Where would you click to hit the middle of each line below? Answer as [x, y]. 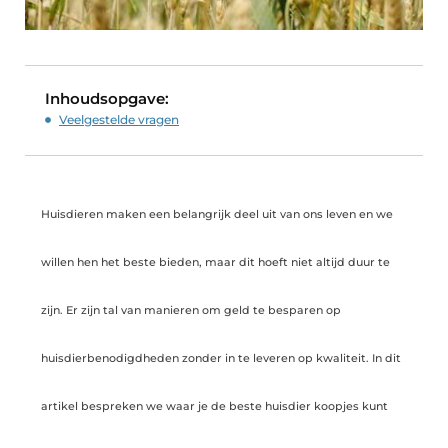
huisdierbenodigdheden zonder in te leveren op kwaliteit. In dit [221, 358]
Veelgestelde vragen [119, 120]
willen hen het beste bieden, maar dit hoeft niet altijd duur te [215, 262]
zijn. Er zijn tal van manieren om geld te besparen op [191, 310]
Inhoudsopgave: [107, 99]
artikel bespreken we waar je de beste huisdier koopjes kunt [214, 406]
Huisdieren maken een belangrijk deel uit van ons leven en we [217, 214]
